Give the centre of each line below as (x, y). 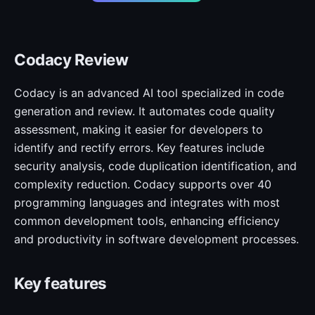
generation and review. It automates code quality (144, 111)
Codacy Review (71, 59)
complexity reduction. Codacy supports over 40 (143, 184)
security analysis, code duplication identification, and (155, 166)
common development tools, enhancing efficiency (147, 221)
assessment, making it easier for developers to (139, 129)
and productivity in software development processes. (156, 239)
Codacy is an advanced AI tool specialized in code (149, 93)
